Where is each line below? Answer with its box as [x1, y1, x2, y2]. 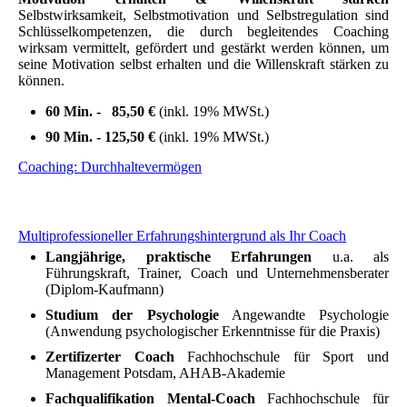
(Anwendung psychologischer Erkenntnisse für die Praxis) [45, 323, 380, 340]
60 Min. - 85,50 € [45, 104, 159, 120]
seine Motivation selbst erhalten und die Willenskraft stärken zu [18, 56, 389, 73]
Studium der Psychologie [45, 307, 219, 323]
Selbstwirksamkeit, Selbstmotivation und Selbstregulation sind [18, 7, 389, 24]
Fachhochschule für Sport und [187, 349, 390, 365]
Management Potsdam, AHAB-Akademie [45, 365, 285, 382]
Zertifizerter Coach [45, 349, 188, 365]
